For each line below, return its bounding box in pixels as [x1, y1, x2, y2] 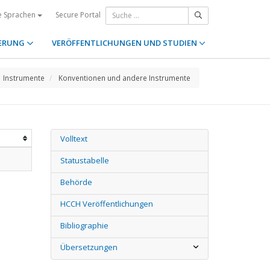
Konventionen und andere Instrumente [58, 73, 190, 83]
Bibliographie [60, 220, 108, 231]
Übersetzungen [60, 242, 118, 253]
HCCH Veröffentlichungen [60, 198, 153, 209]
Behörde [60, 177, 92, 187]
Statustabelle [60, 155, 109, 166]
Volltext [60, 133, 87, 144]
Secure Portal [55, 9, 101, 20]
